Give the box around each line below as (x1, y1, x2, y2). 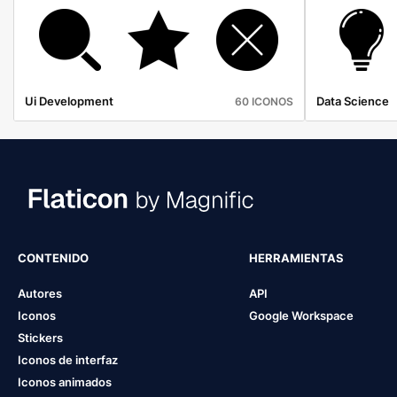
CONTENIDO (18, 250, 89, 265)
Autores (18, 285, 62, 300)
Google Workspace (248, 307, 354, 323)
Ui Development (25, 93, 113, 108)
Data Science (315, 93, 389, 108)
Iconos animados (18, 374, 112, 389)
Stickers (18, 330, 63, 345)
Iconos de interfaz (18, 352, 118, 367)
